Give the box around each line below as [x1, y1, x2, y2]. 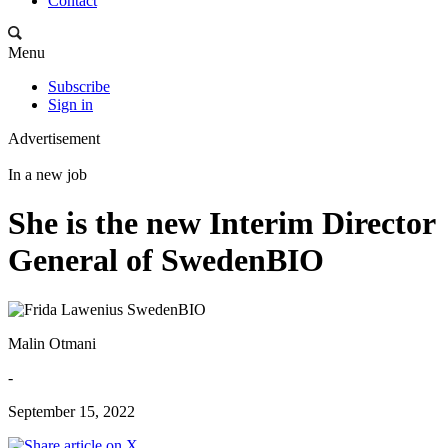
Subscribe [48, 78, 110, 95]
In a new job [8, 166, 87, 183]
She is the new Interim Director [8, 205, 435, 242]
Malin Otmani [8, 334, 96, 352]
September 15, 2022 [8, 402, 135, 420]
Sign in [48, 96, 93, 113]
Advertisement [8, 130, 100, 147]
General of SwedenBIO [8, 242, 324, 279]
